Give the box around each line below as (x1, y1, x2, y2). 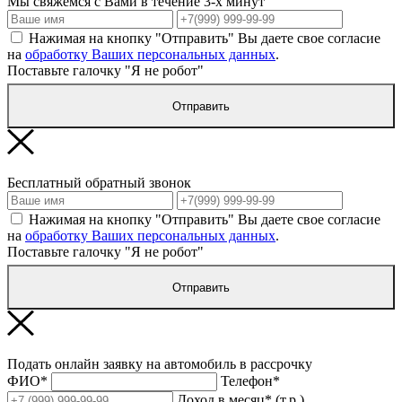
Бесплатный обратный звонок (7, 175, 191, 191)
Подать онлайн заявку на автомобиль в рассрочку (7, 356, 312, 372)
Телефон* (221, 373, 280, 389)
